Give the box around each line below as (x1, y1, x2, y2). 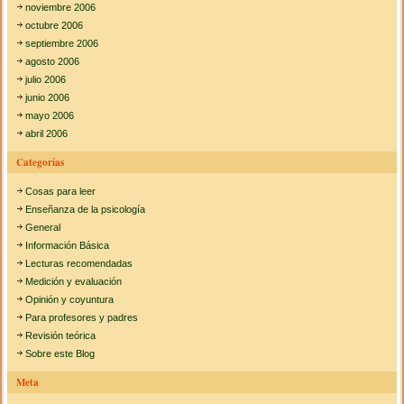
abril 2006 (25, 128, 69, 140)
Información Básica (25, 240, 110, 252)
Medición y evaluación (25, 276, 123, 288)
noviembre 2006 (25, 2, 96, 14)
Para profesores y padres (25, 312, 139, 324)
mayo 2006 (25, 110, 75, 122)
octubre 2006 (25, 20, 84, 32)
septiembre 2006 (25, 38, 99, 50)
